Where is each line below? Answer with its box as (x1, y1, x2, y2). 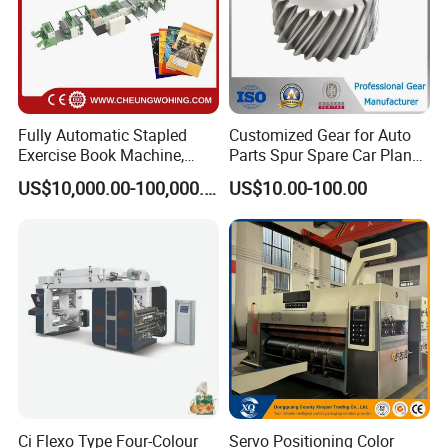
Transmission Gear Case (228, 164, 401, 187)
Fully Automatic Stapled (18, 124, 188, 147)
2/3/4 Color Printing (18, 164, 160, 187)
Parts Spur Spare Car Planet (228, 144, 425, 167)
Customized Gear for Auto (228, 124, 411, 147)
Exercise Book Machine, (18, 144, 185, 167)
